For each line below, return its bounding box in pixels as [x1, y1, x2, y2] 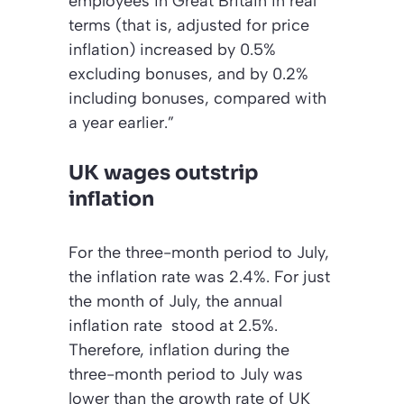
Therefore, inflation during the [69, 340, 289, 361]
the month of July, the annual [69, 291, 282, 312]
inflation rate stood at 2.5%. [69, 316, 278, 336]
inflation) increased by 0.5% [69, 40, 276, 60]
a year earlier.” [69, 113, 174, 133]
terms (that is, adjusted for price [69, 15, 309, 36]
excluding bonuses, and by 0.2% [69, 64, 308, 85]
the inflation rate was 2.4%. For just [69, 267, 330, 288]
